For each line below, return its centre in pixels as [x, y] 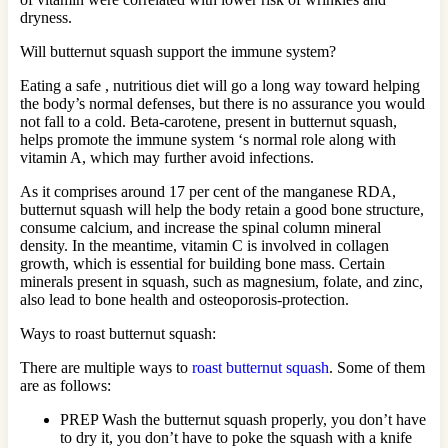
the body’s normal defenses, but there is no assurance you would [222, 103]
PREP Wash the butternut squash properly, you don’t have [243, 419]
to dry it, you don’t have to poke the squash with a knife [236, 437]
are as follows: [65, 385]
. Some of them [377, 367]
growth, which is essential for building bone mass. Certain [202, 263]
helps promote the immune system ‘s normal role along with [208, 139]
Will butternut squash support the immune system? [178, 51]
